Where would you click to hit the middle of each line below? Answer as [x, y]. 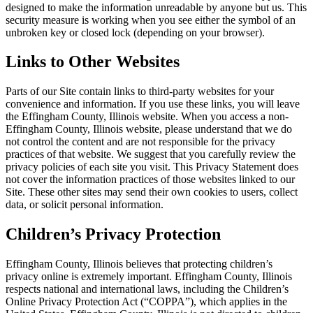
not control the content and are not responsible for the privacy [140, 142]
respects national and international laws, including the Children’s [147, 289]
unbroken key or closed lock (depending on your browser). [135, 32]
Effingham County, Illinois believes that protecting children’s [139, 264]
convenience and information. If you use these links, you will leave [153, 104]
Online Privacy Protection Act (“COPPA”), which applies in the [146, 302]
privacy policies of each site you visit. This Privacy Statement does [152, 167]
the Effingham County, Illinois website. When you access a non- [147, 117]
